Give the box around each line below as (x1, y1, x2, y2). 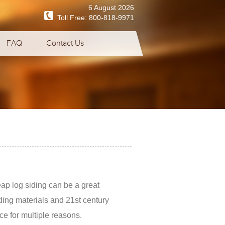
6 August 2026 (88, 4, 134, 12)
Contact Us (46, 39, 84, 48)
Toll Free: (53, 14, 89, 22)
